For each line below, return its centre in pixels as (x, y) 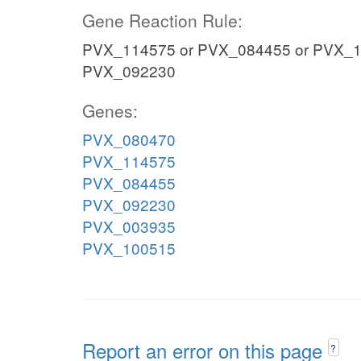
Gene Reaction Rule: (162, 20)
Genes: (110, 110)
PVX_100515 (129, 248)
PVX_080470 (129, 139)
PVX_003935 (129, 226)
